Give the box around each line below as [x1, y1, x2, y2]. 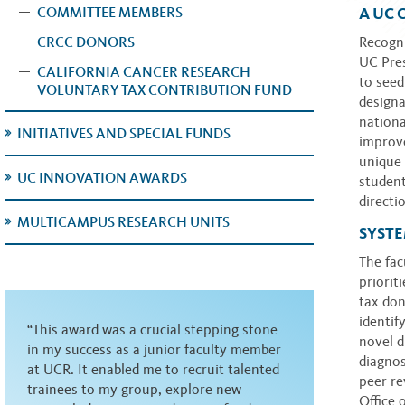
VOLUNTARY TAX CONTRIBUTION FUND [37, 81, 292, 99]
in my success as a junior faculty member [27, 341, 281, 358]
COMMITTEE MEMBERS [37, 4, 183, 21]
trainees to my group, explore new [27, 381, 241, 398]
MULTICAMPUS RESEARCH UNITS [17, 213, 230, 231]
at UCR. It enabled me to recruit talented [27, 361, 279, 378]
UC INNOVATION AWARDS [17, 169, 187, 186]
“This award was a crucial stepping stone [27, 321, 278, 338]
